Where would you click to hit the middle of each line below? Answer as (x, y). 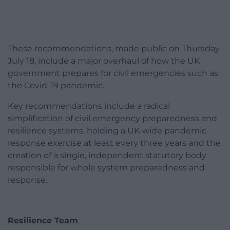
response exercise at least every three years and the (114, 143)
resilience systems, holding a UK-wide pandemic (107, 131)
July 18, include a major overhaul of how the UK (104, 61)
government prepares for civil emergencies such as (113, 73)
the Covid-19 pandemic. (56, 86)
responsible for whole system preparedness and (106, 168)
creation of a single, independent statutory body (107, 156)
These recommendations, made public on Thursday (114, 49)
